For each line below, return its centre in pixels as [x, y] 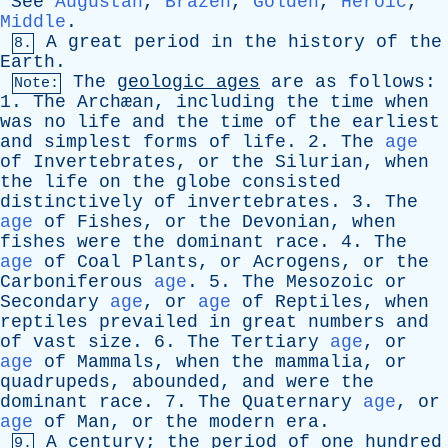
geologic [161, 82]
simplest [88, 142]
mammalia [319, 362]
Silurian [319, 162]
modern [242, 422]
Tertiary [275, 342]
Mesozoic [330, 282]
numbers [346, 322]
